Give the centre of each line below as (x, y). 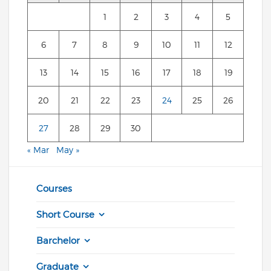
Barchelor (58, 240)
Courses (54, 188)
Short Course (65, 214)
